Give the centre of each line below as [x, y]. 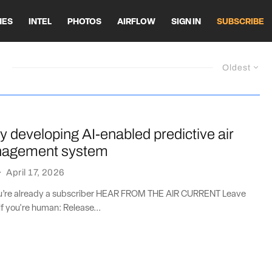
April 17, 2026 [36, 172]
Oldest [236, 68]
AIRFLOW [136, 22]
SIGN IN [186, 22]
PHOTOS [84, 22]
